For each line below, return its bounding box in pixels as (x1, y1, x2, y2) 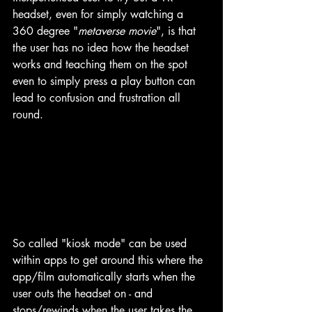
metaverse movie (78, 24, 156, 39)
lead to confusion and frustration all (13, 91, 184, 106)
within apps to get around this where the (13, 252, 206, 267)
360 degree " (13, 24, 78, 39)
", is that (156, 24, 199, 39)
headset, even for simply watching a (13, 7, 187, 22)
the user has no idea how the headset (13, 40, 192, 56)
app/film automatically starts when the (13, 269, 198, 284)
